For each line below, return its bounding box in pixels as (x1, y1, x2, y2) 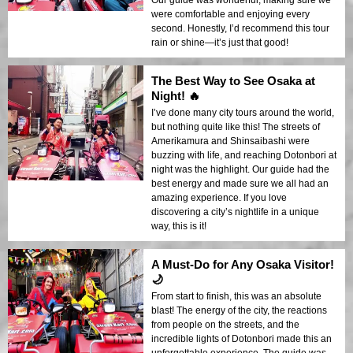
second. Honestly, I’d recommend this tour (151, 23, 329, 35)
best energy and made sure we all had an (151, 178, 329, 190)
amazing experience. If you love (151, 192, 287, 204)
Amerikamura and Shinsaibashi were (151, 136, 310, 147)
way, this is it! (151, 221, 206, 232)
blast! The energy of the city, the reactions (151, 305, 327, 317)
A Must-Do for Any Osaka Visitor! (151, 258, 334, 272)
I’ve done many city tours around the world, (151, 107, 334, 119)
